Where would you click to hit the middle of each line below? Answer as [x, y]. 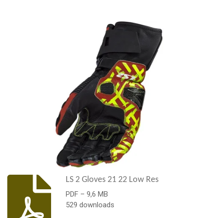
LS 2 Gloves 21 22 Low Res [112, 180]
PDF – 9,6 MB [87, 194]
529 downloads [90, 205]
